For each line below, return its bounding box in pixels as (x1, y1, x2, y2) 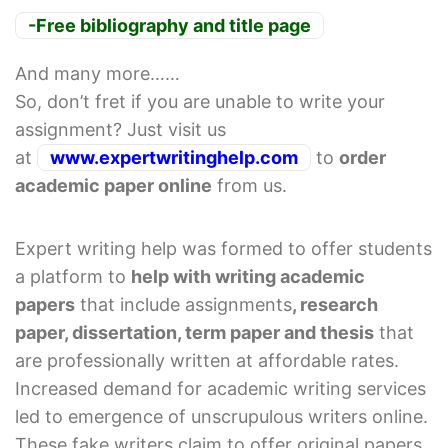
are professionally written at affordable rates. (15, 350, 399, 372)
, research (292, 294, 378, 316)
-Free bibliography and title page (28, 15, 311, 37)
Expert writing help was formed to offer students (15, 238, 432, 260)
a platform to (15, 266, 131, 288)
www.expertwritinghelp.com (50, 147, 298, 169)
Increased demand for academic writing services (15, 378, 426, 400)
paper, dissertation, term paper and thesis (15, 322, 374, 344)
